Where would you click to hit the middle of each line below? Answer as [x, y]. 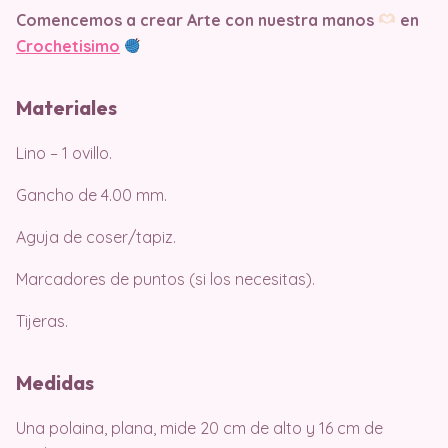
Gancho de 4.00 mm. [91, 194]
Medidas [55, 382]
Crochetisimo [68, 45]
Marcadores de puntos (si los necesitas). [165, 278]
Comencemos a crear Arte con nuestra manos [197, 19]
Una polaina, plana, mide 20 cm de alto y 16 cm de [199, 427]
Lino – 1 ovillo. [64, 152]
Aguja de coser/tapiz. [96, 236]
